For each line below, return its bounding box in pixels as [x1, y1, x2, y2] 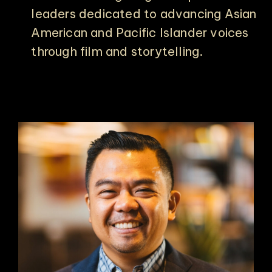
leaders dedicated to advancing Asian [31, 6, 257, 21]
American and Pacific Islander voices [31, 25, 249, 40]
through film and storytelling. [31, 44, 203, 59]
